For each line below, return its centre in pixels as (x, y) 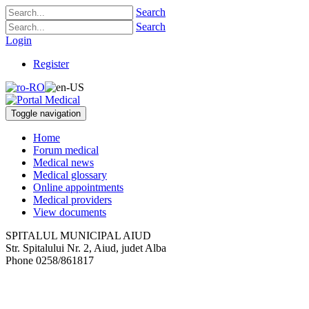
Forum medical (66, 150)
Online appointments (78, 187)
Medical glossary (70, 175)
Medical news (63, 162)
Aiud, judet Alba (130, 248)
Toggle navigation (46, 113)
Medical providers (72, 200)
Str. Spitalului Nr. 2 (47, 248)
